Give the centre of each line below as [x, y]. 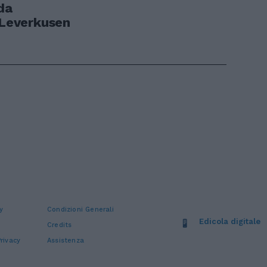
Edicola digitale [230, 221]
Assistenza [66, 240]
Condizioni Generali [80, 209]
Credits [60, 225]
